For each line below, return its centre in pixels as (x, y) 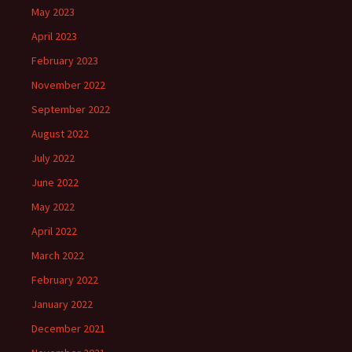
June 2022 (55, 183)
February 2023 (65, 61)
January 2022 (62, 304)
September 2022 (71, 110)
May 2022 (53, 207)
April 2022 (54, 231)
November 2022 (68, 85)
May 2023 (53, 12)
